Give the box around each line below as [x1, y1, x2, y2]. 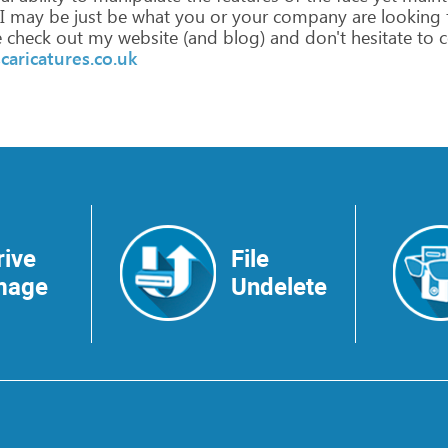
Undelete [230, 273, 327, 301]
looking [376, 4, 441, 28]
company [268, 4, 347, 28]
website [113, 25, 178, 49]
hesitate [346, 25, 412, 49]
